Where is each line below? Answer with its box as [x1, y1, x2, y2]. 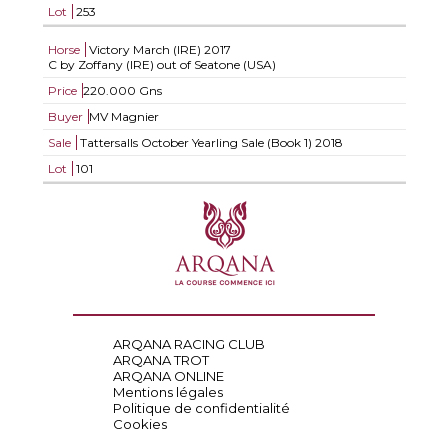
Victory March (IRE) [88, 42, 201, 57]
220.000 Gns [82, 83, 162, 98]
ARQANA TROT [112, 352, 209, 368]
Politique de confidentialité [112, 400, 290, 416]
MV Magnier [88, 109, 159, 124]
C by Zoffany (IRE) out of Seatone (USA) [47, 57, 276, 72]
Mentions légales [112, 384, 223, 400]
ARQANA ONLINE [112, 368, 224, 384]
